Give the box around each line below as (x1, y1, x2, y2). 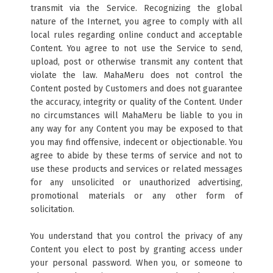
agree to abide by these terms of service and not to (30, 151, 243, 161)
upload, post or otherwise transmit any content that (30, 57, 243, 67)
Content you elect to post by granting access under (30, 244, 243, 255)
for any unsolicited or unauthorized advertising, (30, 177, 243, 188)
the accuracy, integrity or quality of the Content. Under (30, 97, 243, 107)
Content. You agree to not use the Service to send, (30, 43, 243, 54)
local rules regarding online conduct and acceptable (30, 30, 243, 40)
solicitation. (30, 204, 77, 214)
